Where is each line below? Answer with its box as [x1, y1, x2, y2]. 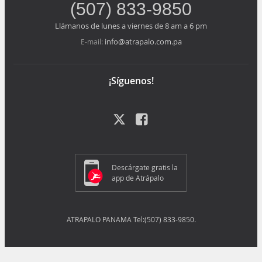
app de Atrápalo [112, 173, 164, 183]
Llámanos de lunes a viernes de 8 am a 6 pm [55, 20, 207, 31]
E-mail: [80, 36, 105, 46]
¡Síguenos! [108, 74, 154, 87]
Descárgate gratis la [112, 163, 178, 173]
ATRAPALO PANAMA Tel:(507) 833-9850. [66, 214, 196, 224]
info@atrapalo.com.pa [104, 36, 182, 47]
